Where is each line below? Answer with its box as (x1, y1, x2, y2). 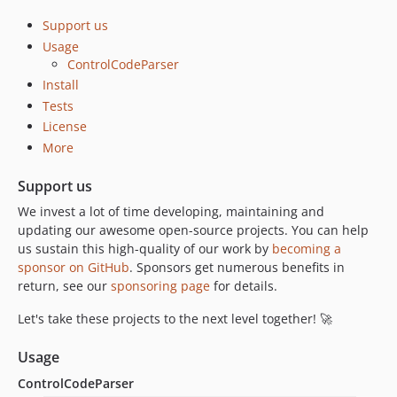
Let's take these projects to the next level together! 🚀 (18, 309, 332, 327)
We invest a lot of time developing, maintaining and (18, 202, 324, 220)
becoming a (272, 239, 341, 257)
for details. (210, 276, 277, 294)
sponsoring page (111, 276, 210, 294)
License (43, 118, 87, 136)
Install (43, 76, 79, 94)
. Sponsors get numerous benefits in (129, 258, 345, 276)
